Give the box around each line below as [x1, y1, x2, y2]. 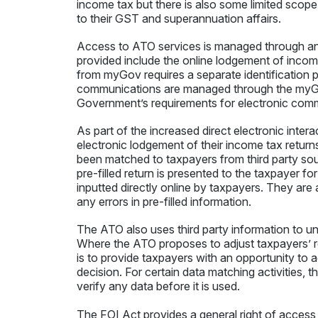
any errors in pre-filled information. [76, 194, 251, 209]
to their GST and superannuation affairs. [76, 11, 281, 26]
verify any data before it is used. [76, 279, 240, 294]
